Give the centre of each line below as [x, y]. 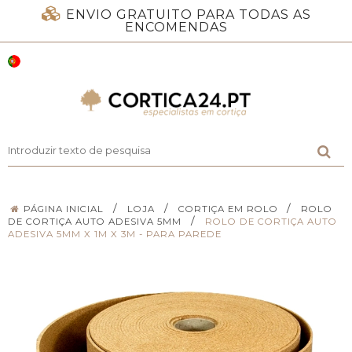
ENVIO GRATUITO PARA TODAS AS [188, 15]
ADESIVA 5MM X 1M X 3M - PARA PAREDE [115, 234]
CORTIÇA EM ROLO [228, 209]
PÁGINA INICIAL [64, 209]
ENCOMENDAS [176, 27]
